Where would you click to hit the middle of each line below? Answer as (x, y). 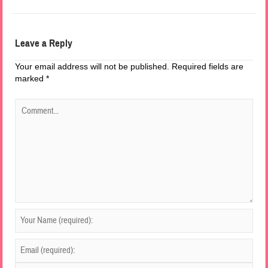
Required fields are (208, 66)
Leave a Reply (44, 43)
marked (31, 78)
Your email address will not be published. (92, 66)
